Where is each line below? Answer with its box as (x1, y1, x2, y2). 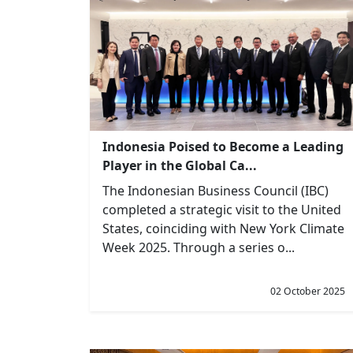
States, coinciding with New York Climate (102, 220, 344, 237)
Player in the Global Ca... (102, 157, 257, 174)
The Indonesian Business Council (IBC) (102, 182, 329, 199)
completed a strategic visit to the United (102, 201, 341, 218)
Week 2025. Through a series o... (102, 239, 295, 256)
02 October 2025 (270, 284, 345, 298)
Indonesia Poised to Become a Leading (102, 138, 344, 155)
